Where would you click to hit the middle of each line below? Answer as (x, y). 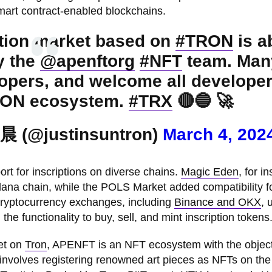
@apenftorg (87, 61)
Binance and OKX (218, 202)
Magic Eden (210, 172)
